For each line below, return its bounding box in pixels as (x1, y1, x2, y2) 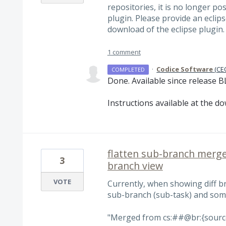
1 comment (107, 47, 141, 56)
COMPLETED (111, 65, 145, 73)
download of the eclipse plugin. (107, 23, 224, 35)
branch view (107, 159, 163, 173)
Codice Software (156, 64, 213, 74)
